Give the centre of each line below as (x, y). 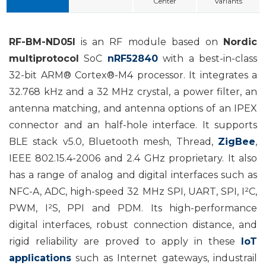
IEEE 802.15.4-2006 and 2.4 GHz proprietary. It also (133, 158)
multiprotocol (44, 58)
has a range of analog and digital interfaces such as (133, 175)
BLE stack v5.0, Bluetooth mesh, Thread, (113, 142)
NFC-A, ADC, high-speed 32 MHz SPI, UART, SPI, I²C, (133, 191)
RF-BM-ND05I (42, 42)
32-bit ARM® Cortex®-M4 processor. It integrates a (133, 75)
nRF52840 (132, 58)
